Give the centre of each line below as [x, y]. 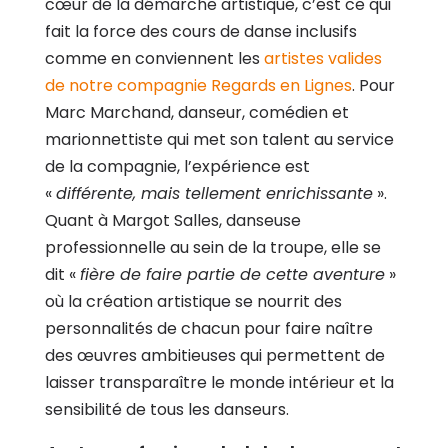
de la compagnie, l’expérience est [177, 166]
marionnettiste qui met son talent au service [219, 139]
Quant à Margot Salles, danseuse [172, 220]
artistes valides [322, 58]
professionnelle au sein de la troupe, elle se [212, 247]
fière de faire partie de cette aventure [232, 274]
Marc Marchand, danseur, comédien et [196, 112]
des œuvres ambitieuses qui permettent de [214, 355]
